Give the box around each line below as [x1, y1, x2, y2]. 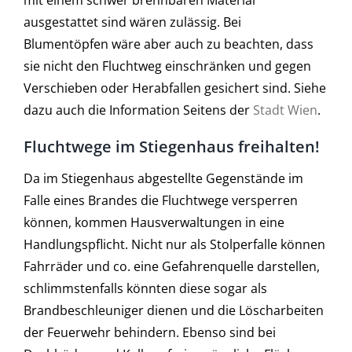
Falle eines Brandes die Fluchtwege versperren [23, 192, 298, 210]
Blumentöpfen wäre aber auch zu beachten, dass [23, 35, 313, 53]
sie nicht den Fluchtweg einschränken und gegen [23, 57, 311, 75]
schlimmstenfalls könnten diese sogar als [23, 280, 267, 298]
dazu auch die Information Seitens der [23, 101, 253, 119]
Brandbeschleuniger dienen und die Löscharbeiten [23, 302, 324, 320]
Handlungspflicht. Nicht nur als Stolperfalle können [23, 236, 325, 254]
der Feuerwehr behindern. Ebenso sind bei [23, 324, 276, 342]
